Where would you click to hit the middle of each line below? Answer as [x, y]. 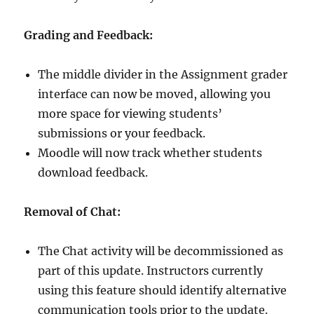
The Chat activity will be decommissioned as [161, 251]
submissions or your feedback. [122, 133]
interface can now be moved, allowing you [155, 94]
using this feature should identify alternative [163, 290]
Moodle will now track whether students [150, 152]
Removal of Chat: [73, 211]
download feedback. [93, 172]
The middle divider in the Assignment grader [163, 74]
